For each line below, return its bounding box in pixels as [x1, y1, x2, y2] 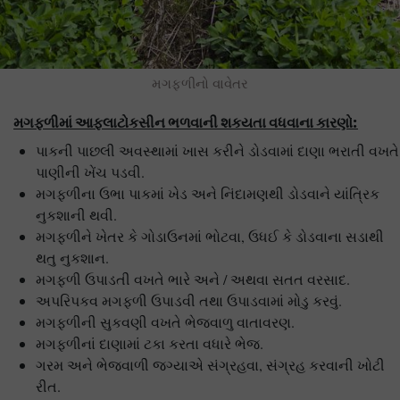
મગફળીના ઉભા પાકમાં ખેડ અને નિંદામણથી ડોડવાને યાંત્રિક [36, 184, 379, 204]
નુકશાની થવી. [36, 205, 117, 225]
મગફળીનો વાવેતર [152, 74, 248, 93]
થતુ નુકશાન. [36, 248, 109, 268]
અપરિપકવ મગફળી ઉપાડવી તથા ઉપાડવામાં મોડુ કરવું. [36, 291, 342, 311]
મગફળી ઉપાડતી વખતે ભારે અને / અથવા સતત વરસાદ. [36, 270, 350, 289]
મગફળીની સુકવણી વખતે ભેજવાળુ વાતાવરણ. [36, 312, 295, 332]
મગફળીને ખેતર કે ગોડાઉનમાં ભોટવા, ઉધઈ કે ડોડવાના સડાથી [36, 227, 384, 246]
